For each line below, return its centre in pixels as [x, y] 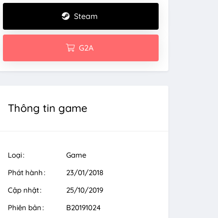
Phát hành [25, 173]
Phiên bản [25, 208]
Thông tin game [47, 108]
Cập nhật [23, 190]
